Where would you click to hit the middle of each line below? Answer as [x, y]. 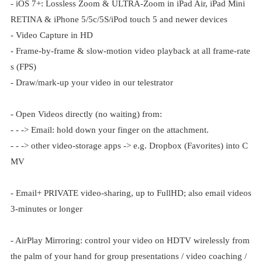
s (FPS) [23, 67]
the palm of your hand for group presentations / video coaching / [128, 256]
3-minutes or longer [46, 209]
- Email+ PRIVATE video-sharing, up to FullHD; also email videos [131, 193]
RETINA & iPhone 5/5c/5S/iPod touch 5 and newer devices [119, 19]
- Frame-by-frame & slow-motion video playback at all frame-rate [130, 51]
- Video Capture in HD [51, 35]
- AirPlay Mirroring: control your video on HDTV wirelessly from [130, 240]
